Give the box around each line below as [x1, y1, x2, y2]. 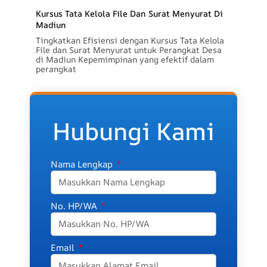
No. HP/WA [50, 199, 100, 212]
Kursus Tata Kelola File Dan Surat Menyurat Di [35, 7, 223, 19]
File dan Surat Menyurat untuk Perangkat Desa [35, 44, 222, 55]
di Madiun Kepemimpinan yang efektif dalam [35, 53, 214, 65]
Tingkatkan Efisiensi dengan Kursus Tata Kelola [35, 34, 224, 46]
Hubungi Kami [52, 114, 215, 147]
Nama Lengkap [50, 157, 115, 170]
